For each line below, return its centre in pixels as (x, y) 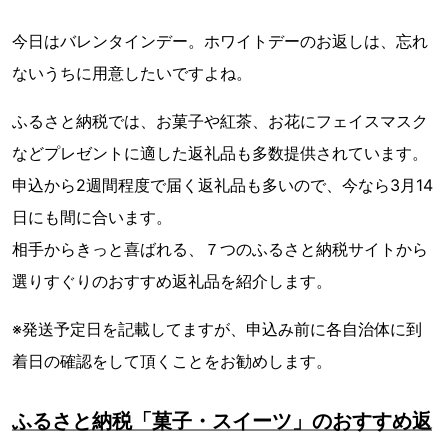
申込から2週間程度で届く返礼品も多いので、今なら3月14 (222, 185)
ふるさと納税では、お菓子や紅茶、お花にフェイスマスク (220, 121)
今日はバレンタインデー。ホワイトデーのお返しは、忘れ (220, 41)
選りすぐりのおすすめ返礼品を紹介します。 (172, 281)
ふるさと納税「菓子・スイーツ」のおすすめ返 (222, 421)
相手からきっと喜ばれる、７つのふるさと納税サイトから (220, 249)
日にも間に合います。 (92, 217)
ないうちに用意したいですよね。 (132, 73)
